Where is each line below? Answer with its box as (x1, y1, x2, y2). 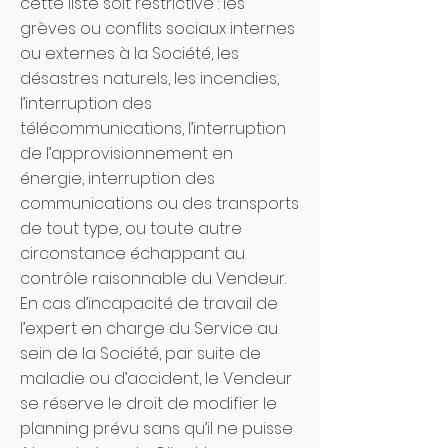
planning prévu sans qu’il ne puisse (20, 417, 293, 440)
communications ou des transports (20, 192, 299, 215)
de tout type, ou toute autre (20, 217, 242, 240)
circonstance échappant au (20, 242, 245, 265)
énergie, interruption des (20, 167, 215, 190)
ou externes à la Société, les (20, 42, 239, 65)
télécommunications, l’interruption (20, 117, 286, 140)
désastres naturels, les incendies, (20, 67, 279, 90)
